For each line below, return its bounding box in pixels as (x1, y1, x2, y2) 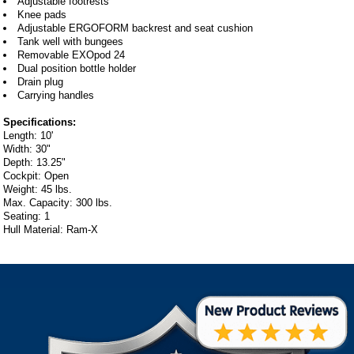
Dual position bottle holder (17, 62, 137, 74)
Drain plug (17, 75, 64, 88)
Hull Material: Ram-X (3, 223, 99, 235)
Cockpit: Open (3, 169, 70, 182)
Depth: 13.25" (3, 156, 66, 168)
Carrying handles (17, 88, 95, 101)
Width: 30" (3, 142, 51, 155)
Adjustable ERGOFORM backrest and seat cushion (17, 21, 254, 34)
